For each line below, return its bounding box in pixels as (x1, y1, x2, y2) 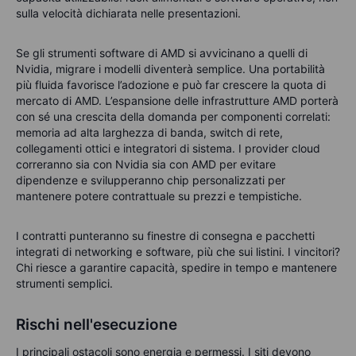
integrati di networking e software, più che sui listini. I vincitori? (16, 244, 340, 258)
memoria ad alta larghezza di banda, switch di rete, (16, 125, 283, 139)
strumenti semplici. (16, 276, 113, 290)
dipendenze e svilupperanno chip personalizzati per (16, 172, 285, 187)
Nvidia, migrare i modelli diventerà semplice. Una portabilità (16, 61, 325, 75)
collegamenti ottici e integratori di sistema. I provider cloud (16, 141, 320, 155)
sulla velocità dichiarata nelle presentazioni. (16, 6, 241, 20)
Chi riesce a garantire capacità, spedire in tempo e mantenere (16, 260, 337, 274)
